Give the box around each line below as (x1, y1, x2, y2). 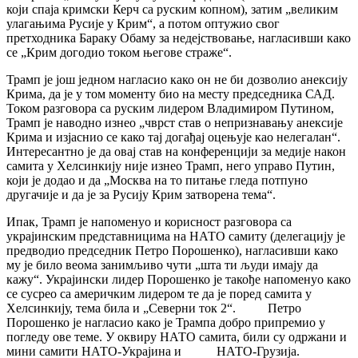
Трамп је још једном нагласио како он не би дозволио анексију (6, 73, 348, 87)
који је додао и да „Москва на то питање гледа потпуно (6, 173, 308, 188)
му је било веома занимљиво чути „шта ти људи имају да (6, 258, 318, 272)
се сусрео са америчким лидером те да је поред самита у (6, 287, 312, 301)
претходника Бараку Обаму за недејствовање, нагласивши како (6, 31, 351, 46)
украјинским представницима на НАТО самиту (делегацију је (6, 229, 345, 244)
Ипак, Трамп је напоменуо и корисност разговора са (6, 215, 292, 229)
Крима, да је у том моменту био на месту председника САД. (6, 87, 335, 101)
